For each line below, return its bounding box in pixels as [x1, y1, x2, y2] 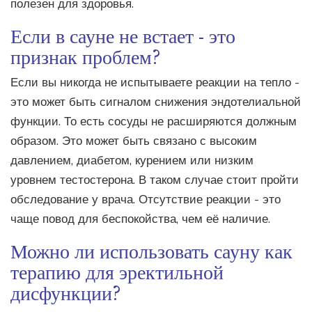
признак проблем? [10, 42, 161, 70]
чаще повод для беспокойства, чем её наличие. [10, 211, 270, 228]
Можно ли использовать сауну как [10, 236, 292, 265]
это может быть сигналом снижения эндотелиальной [10, 94, 301, 111]
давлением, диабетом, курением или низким [10, 153, 253, 169]
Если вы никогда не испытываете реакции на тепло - [10, 75, 299, 91]
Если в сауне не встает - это [10, 21, 235, 49]
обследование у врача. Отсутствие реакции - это [10, 192, 281, 208]
